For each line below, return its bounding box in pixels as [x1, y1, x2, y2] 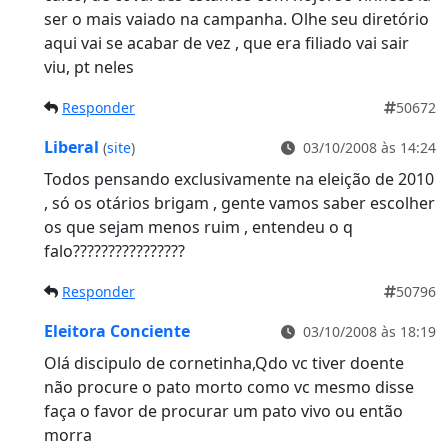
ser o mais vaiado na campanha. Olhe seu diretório [44, 7, 429, 30]
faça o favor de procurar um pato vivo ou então [44, 399, 403, 422]
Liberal [44, 135, 103, 158]
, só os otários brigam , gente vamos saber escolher [44, 191, 435, 214]
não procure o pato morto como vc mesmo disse [44, 375, 414, 398]
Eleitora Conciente [44, 319, 190, 342]
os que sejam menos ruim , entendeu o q [44, 215, 353, 238]
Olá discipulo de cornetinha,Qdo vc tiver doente [44, 351, 404, 374]
